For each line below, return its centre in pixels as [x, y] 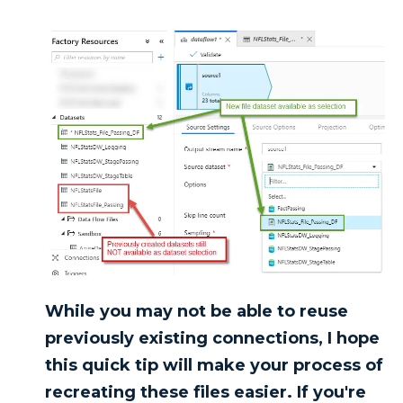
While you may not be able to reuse [197, 312]
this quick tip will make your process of [214, 366]
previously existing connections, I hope [212, 339]
